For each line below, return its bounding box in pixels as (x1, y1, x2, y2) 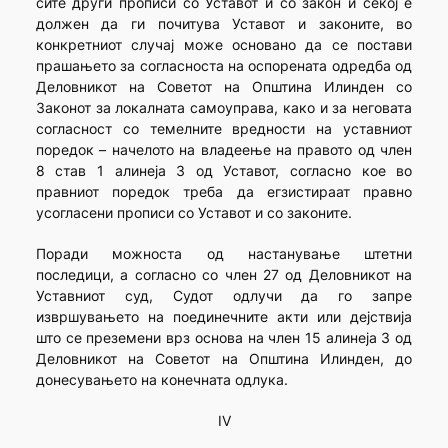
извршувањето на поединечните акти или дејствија (35, 308, 413, 326)
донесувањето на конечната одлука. (35, 371, 288, 389)
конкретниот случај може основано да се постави (35, 36, 413, 54)
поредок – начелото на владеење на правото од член (35, 141, 413, 159)
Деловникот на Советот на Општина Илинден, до (35, 350, 413, 368)
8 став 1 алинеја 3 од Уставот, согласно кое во (35, 162, 413, 180)
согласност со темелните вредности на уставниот (35, 120, 413, 138)
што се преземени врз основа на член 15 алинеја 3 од (35, 329, 413, 347)
